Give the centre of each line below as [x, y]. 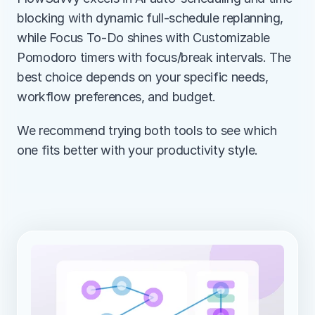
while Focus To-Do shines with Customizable [143, 38]
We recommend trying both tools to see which [147, 130]
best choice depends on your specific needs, [143, 77]
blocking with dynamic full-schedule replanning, [150, 18]
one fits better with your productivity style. [137, 150]
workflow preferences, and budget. [117, 97]
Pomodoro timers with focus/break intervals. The [154, 57]
